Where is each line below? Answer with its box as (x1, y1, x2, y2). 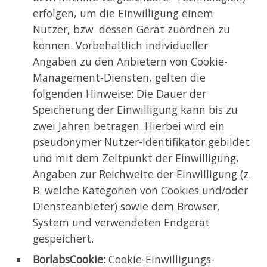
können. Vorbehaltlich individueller (33, 38, 208, 53)
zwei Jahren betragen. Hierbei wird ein (33, 119, 225, 133)
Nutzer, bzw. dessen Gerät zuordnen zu (33, 22, 230, 37)
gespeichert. (33, 231, 94, 246)
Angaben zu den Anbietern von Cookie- (33, 54, 228, 69)
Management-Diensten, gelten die (33, 70, 206, 85)
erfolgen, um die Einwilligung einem (33, 6, 213, 21)
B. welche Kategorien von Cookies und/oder (33, 183, 248, 198)
